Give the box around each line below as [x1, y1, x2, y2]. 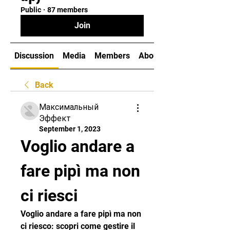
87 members [47, 6, 88, 14]
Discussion [14, 51, 54, 61]
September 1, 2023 [39, 125, 101, 133]
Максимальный [39, 102, 99, 112]
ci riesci [21, 186, 78, 205]
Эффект [39, 113, 71, 123]
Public [21, 6, 41, 14]
